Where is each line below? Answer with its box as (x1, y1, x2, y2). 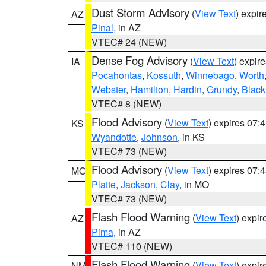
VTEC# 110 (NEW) (91, 239, 172, 253)
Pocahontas (91, 68, 142, 82)
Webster (91, 83, 126, 96)
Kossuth (147, 68, 181, 82)
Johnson (141, 130, 178, 144)
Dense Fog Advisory (91, 52, 188, 68)
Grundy (207, 83, 237, 96)
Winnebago (186, 68, 235, 82)
